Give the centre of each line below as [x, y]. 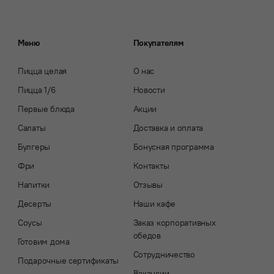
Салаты [31, 128]
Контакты [151, 166]
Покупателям [158, 43]
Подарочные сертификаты [68, 261]
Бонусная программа [173, 147]
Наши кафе [154, 204]
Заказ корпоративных [174, 223]
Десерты [35, 204]
